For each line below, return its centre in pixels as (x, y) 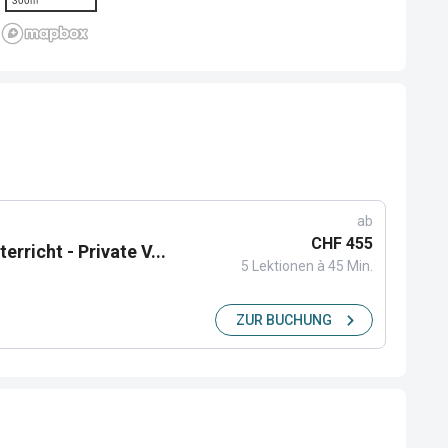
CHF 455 (342, 243)
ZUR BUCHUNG (284, 319)
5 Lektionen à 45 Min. (307, 265)
